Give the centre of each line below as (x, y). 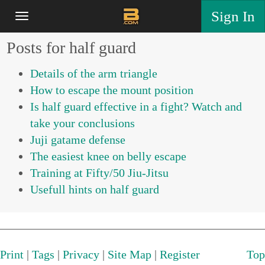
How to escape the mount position (112, 90)
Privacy (81, 255)
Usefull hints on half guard (95, 190)
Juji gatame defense (78, 140)
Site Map (130, 255)
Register (180, 255)
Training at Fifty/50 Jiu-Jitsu (100, 173)
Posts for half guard (72, 48)
